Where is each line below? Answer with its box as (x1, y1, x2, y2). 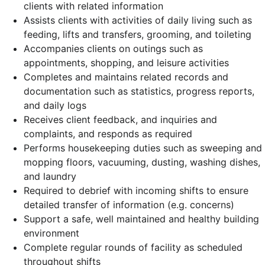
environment (24, 227, 79, 239)
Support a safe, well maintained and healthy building (24, 213, 259, 225)
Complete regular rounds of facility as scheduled (24, 241, 243, 253)
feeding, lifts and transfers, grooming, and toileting (24, 28, 251, 40)
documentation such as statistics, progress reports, (24, 85, 254, 97)
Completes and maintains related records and (24, 71, 228, 83)
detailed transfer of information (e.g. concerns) (24, 199, 234, 211)
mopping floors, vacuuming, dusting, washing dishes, (24, 156, 260, 168)
